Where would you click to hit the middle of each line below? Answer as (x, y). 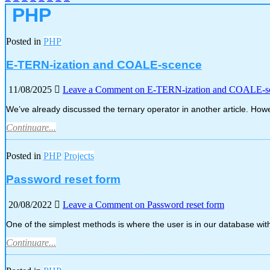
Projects (79, 156)
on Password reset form (178, 204)
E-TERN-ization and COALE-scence (104, 64)
